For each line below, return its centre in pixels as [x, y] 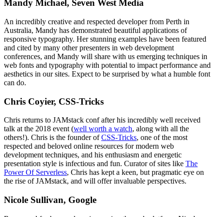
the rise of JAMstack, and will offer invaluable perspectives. [95, 181]
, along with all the [161, 129]
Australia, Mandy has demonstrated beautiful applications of [95, 30]
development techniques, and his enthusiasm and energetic [93, 155]
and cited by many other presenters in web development [89, 47]
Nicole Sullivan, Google [50, 200]
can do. [15, 82]
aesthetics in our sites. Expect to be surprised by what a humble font [107, 74]
